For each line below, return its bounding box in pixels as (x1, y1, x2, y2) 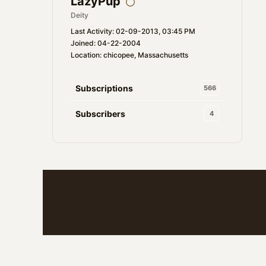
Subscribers (75, 108, 125, 119)
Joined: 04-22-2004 (71, 39, 141, 47)
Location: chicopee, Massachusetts (71, 50, 188, 59)
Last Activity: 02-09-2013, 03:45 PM (71, 27, 195, 36)
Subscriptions (75, 83, 133, 93)
